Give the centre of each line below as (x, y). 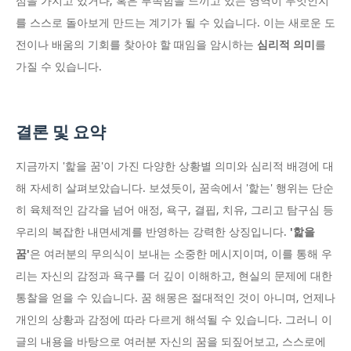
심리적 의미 (286, 45)
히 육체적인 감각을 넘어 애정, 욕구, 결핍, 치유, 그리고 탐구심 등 (175, 210)
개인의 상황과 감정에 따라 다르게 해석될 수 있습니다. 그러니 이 (174, 320)
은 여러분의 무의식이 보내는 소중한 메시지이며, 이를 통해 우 (181, 254)
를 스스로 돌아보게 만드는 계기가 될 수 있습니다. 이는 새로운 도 (175, 23)
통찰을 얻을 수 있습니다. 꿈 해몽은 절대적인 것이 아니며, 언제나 (175, 298)
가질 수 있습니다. (59, 67)
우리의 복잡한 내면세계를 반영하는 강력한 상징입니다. (153, 232)
